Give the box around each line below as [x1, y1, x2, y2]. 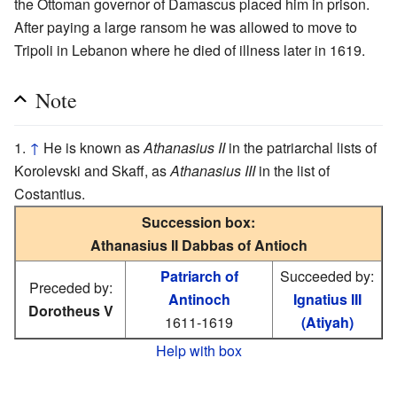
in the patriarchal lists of [225, 136, 377, 158]
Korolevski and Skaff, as [14, 160, 170, 181]
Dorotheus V [27, 300, 113, 321]
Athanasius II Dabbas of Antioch [90, 234, 307, 255]
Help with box [155, 339, 242, 361]
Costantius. [14, 183, 85, 204]
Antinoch [167, 288, 230, 309]
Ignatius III [292, 288, 362, 309]
